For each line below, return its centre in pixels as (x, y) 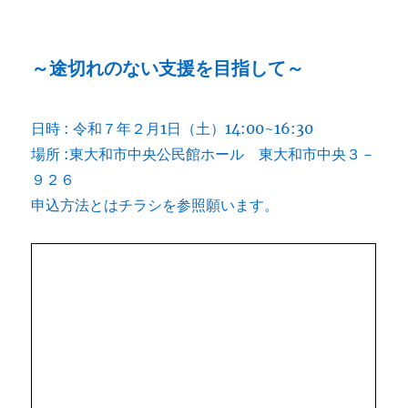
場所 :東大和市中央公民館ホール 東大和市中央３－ (204, 154)
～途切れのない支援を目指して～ (168, 68)
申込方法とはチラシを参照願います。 (155, 205)
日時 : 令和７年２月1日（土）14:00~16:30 (173, 129)
